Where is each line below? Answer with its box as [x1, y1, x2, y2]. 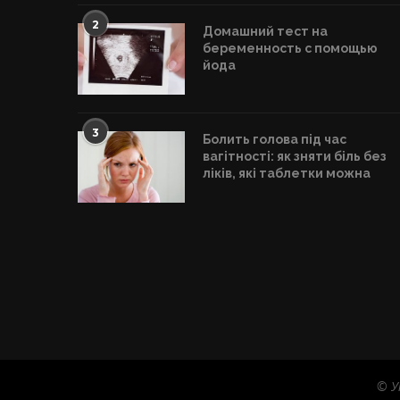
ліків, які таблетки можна [203, 166, 371, 180]
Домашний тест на [203, 24, 328, 38]
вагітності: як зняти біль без [203, 149, 387, 163]
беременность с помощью [203, 41, 378, 55]
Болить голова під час [203, 132, 346, 146]
